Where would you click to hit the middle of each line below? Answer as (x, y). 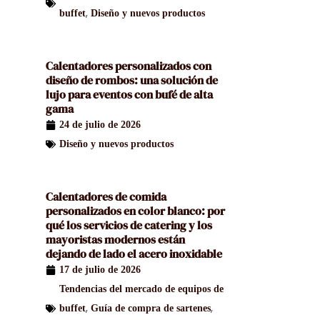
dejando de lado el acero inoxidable (134, 254)
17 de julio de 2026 (100, 270)
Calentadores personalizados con (129, 66)
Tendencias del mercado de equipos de (142, 289)
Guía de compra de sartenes (151, 309)
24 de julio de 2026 (100, 125)
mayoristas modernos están (116, 240)
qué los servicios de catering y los (129, 225)
